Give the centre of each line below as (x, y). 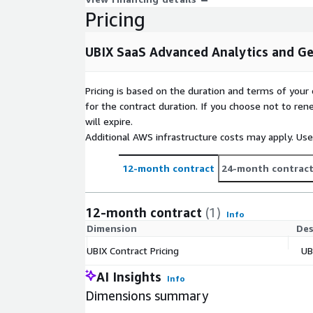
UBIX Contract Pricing (133, 251)
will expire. (109, 122)
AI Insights (129, 277)
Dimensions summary (147, 296)
